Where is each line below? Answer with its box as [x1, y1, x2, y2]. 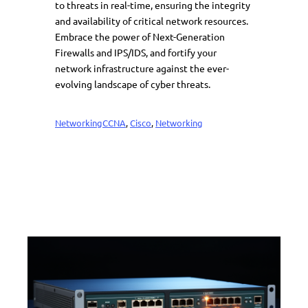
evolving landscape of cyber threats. [55, 77, 210, 90]
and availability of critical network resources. [55, 14, 248, 27]
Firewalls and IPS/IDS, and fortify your [55, 45, 217, 58]
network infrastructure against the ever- [55, 61, 229, 74]
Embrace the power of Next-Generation [55, 30, 225, 43]
